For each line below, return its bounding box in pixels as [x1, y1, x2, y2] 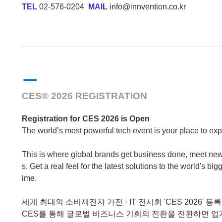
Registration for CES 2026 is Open [21, 114, 150, 123]
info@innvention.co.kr [109, 2, 186, 11]
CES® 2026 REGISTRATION [21, 90, 147, 101]
